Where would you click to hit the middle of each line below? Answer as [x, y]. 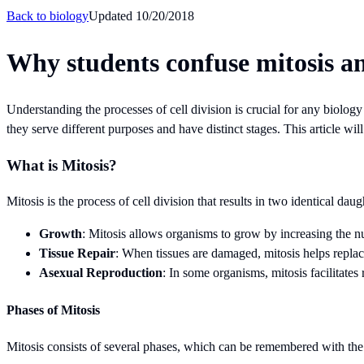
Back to [28, 16]
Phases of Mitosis [53, 310]
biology [69, 16]
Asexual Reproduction [101, 273]
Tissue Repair [77, 253]
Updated [112, 16]
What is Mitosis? [62, 165]
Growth [61, 234]
